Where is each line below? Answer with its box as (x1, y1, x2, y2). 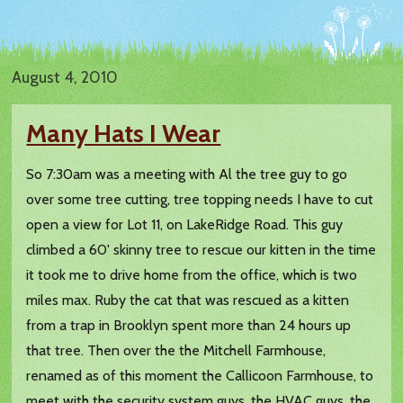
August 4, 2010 (12, 67, 119, 88)
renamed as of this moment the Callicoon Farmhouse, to (26, 367, 374, 385)
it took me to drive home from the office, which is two (26, 266, 358, 284)
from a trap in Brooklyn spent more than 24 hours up (26, 317, 352, 335)
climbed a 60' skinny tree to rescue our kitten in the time (26, 241, 377, 259)
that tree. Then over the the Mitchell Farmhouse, (26, 342, 327, 360)
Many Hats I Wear (26, 118, 221, 149)
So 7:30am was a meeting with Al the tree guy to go (26, 166, 348, 184)
